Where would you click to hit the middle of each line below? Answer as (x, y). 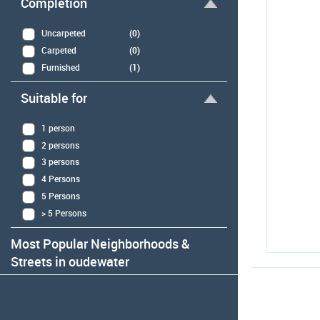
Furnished (61, 67)
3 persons (60, 162)
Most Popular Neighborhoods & (100, 243)
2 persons (60, 145)
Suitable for (54, 97)
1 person (58, 127)
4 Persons (61, 179)
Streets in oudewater (70, 261)
